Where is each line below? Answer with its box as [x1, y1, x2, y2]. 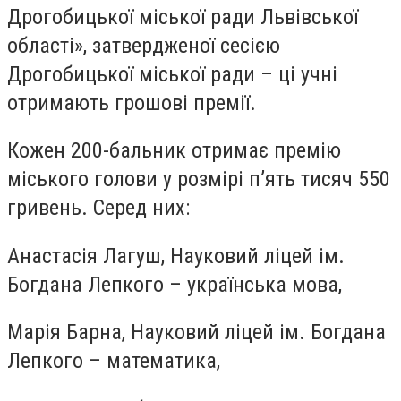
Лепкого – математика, [7, 348, 220, 374]
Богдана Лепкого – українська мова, [7, 271, 342, 297]
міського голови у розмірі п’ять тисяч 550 [7, 166, 390, 192]
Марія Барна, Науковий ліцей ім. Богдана [7, 320, 386, 346]
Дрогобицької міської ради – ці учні [7, 61, 337, 87]
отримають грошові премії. [7, 90, 256, 115]
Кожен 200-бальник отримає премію [7, 138, 341, 164]
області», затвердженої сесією [7, 32, 280, 58]
